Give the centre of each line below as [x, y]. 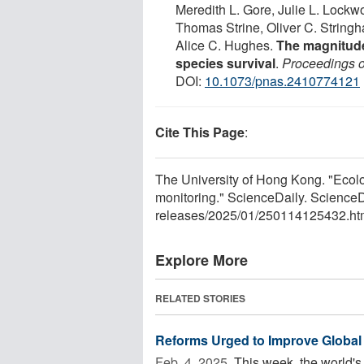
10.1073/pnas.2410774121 [282, 80]
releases [180, 214]
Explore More [201, 260]
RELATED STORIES [200, 298]
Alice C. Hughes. [226, 45]
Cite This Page [200, 132]
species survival [225, 63]
